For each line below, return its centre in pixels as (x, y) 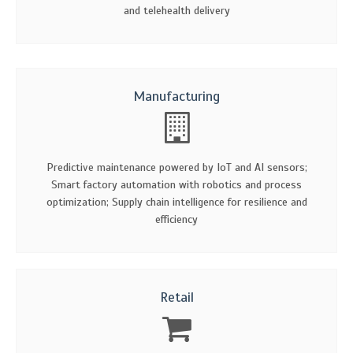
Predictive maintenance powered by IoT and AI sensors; (176, 167)
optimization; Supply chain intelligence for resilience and (176, 202)
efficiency (176, 219)
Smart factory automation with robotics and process (176, 184)
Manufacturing (176, 96)
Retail (176, 297)
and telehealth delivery (176, 10)
